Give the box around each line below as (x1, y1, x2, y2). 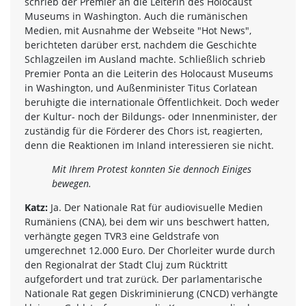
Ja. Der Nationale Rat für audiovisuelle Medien (48, 200, 263, 214)
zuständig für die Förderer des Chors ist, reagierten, (25, 124, 262, 137)
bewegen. (52, 176, 92, 190)
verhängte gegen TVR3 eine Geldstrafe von (25, 229, 219, 242)
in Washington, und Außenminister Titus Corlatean (25, 81, 258, 94)
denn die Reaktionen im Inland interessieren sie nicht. (25, 138, 274, 152)
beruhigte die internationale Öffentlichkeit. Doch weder (25, 95, 279, 109)
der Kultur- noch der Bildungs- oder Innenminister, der (25, 109, 277, 123)
